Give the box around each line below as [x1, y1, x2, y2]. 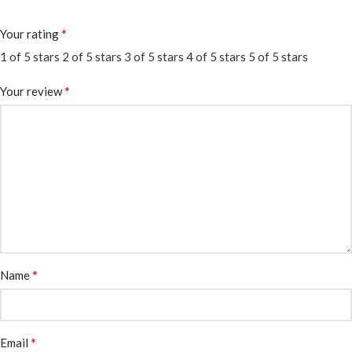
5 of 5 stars [248, 49, 308, 64]
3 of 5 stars [124, 49, 184, 64]
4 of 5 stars [186, 49, 246, 64]
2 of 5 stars [62, 49, 122, 64]
